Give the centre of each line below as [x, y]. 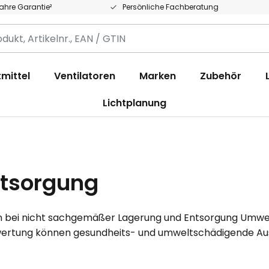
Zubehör [221, 76]
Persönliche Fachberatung [170, 7]
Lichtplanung [134, 103]
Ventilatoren [85, 76]
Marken [158, 76]
